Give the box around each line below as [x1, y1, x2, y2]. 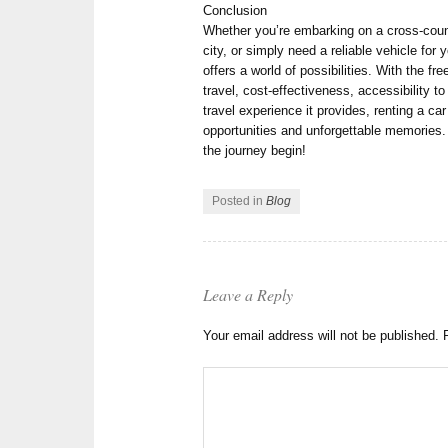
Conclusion [203, 2, 268, 18]
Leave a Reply [203, 284, 294, 306]
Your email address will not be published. [203, 328, 440, 344]
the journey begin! [203, 142, 307, 158]
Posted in [212, 194, 267, 208]
